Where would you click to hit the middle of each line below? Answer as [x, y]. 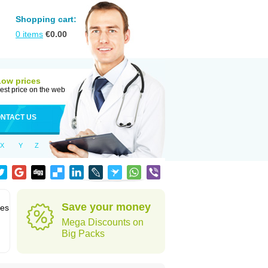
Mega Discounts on [103, 222]
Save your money [106, 207]
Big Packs [83, 234]
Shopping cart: [46, 19]
